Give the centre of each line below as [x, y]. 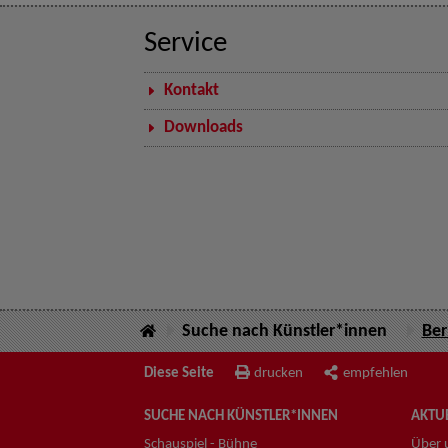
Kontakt [191, 91]
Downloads [203, 128]
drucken [278, 373]
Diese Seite [179, 373]
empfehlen [375, 373]
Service [185, 44]
